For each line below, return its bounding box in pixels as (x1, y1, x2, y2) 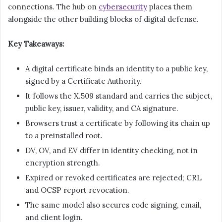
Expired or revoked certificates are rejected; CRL (25, 173, 202, 183)
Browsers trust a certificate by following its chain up (25, 118, 210, 128)
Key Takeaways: (8, 39, 64, 49)
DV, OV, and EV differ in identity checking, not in (25, 146, 198, 156)
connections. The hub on (8, 2, 99, 12)
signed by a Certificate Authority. (25, 76, 142, 86)
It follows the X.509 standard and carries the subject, (25, 91, 212, 101)
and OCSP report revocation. (25, 185, 129, 195)
